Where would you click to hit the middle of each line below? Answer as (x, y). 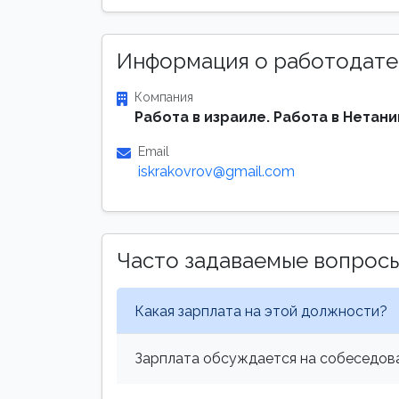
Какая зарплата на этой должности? (261, 311)
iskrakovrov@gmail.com (216, 171)
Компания (164, 97)
